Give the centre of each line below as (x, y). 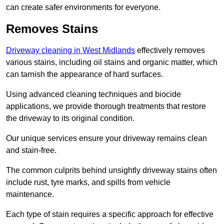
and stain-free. (31, 150)
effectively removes (170, 50)
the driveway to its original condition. (70, 118)
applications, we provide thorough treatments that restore (106, 106)
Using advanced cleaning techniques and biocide (93, 94)
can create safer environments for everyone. (83, 7)
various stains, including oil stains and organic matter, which (112, 62)
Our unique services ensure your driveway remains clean (106, 138)
